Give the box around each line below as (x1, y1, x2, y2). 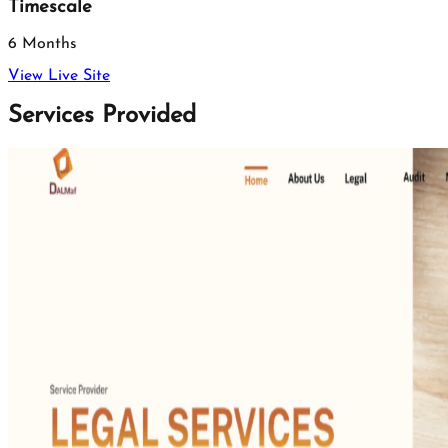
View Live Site (8, 68, 110, 85)
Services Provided (8, 103, 196, 128)
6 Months (8, 36, 77, 53)
